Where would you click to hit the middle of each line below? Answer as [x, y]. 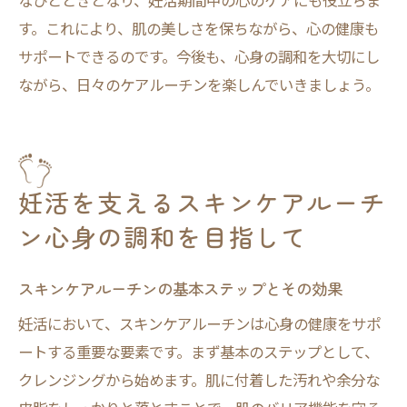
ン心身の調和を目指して [163, 237]
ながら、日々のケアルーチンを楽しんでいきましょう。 [199, 84]
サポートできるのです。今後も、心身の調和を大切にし [199, 56]
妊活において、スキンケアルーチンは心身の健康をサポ [199, 323]
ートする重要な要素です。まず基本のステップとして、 [199, 352]
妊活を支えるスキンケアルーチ [203, 202]
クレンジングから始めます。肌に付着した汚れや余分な [199, 380]
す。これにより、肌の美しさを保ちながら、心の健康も [199, 28]
